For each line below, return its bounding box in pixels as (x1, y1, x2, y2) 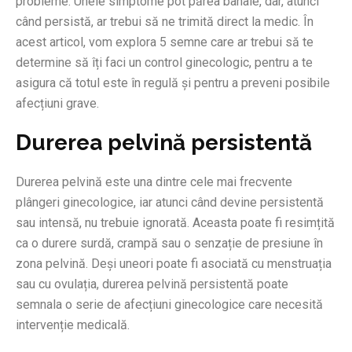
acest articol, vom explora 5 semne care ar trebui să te (16, 35, 313, 50)
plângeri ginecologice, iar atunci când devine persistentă (16, 195, 324, 211)
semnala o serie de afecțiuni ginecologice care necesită (16, 297, 323, 313)
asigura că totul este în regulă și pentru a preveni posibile (16, 75, 330, 91)
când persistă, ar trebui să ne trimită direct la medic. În (16, 14, 313, 30)
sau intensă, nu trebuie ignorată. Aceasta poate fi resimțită (16, 215, 335, 231)
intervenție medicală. (16, 317, 130, 333)
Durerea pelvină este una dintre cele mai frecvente (16, 174, 292, 190)
